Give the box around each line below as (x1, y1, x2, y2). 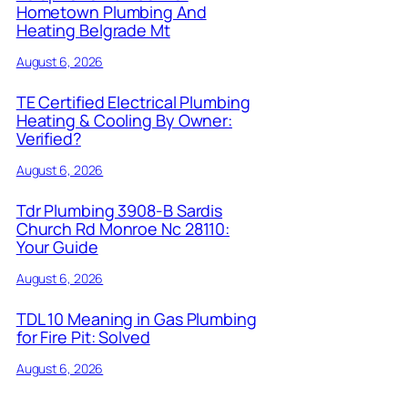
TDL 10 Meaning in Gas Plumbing (15, 307, 257, 330)
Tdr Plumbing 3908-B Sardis (15, 199, 223, 222)
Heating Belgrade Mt (15, 19, 170, 42)
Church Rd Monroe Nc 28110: (15, 218, 230, 240)
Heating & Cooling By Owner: (15, 109, 233, 132)
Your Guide (15, 236, 98, 259)
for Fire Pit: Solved (15, 325, 150, 348)
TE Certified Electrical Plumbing (15, 91, 250, 114)
